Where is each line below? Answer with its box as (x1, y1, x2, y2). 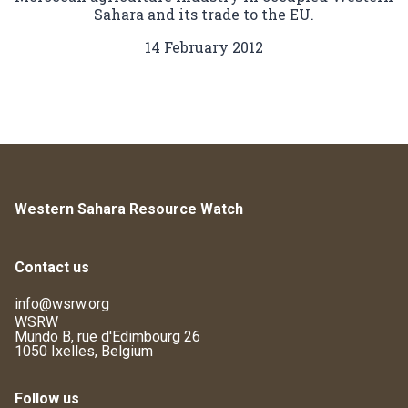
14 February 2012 (145, 37, 263, 57)
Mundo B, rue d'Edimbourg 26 (15, 328, 200, 346)
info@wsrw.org (15, 295, 109, 313)
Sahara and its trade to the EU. (94, 5, 314, 25)
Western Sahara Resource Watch (15, 200, 243, 219)
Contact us (15, 259, 89, 277)
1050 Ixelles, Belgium (15, 342, 153, 361)
